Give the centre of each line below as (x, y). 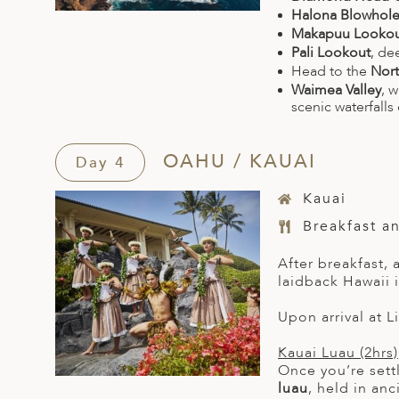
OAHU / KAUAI (236, 162)
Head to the (331, 72)
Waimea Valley (336, 90)
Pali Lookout (331, 53)
